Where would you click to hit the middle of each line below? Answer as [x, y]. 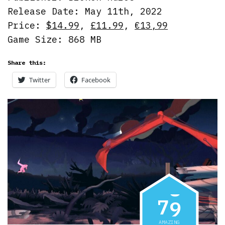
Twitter [40, 80]
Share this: [27, 62]
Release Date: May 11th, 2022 [85, 11]
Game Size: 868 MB [55, 39]
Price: [27, 25]
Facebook [96, 80]
